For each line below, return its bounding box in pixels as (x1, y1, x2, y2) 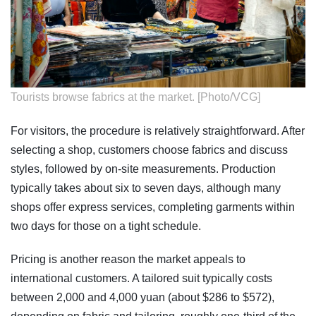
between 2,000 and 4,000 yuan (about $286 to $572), (11, 291, 274, 303)
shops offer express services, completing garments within (11, 200, 295, 213)
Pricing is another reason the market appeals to (11, 253, 245, 265)
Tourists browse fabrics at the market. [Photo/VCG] (11, 90, 260, 103)
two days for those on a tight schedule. (11, 219, 201, 232)
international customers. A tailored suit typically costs (11, 272, 272, 284)
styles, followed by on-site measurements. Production (11, 162, 276, 175)
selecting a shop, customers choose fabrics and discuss (11, 143, 288, 156)
